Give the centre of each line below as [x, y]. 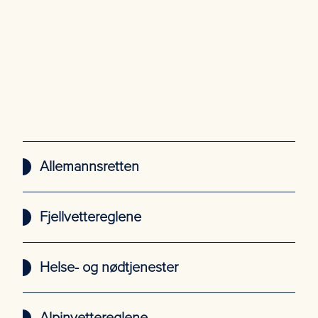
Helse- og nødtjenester [109, 268]
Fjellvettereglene [91, 217]
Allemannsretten [89, 167]
